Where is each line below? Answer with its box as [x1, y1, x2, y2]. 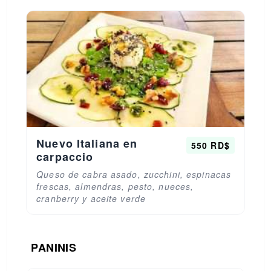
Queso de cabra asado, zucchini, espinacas [36, 168, 232, 180]
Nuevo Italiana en [36, 135, 138, 151]
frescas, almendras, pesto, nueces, [36, 180, 194, 192]
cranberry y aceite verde [36, 192, 146, 204]
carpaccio [36, 149, 94, 165]
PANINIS [31, 240, 77, 255]
